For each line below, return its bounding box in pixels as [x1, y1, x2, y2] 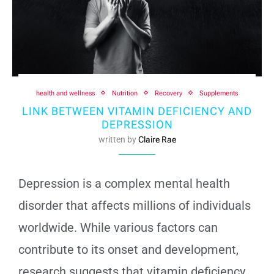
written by [98, 134, 138, 144]
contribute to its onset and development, [18, 242, 239, 257]
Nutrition [112, 89, 138, 97]
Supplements [199, 89, 238, 97]
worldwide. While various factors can [18, 220, 218, 235]
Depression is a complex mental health [18, 176, 230, 191]
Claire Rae [138, 134, 176, 144]
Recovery [155, 89, 182, 97]
